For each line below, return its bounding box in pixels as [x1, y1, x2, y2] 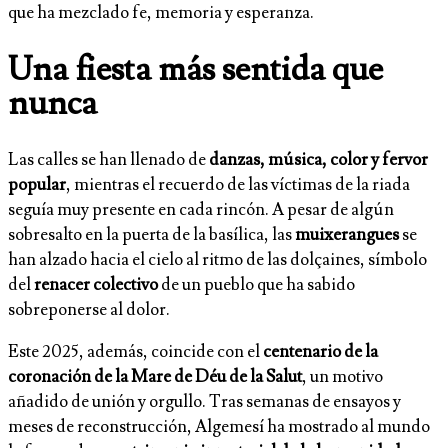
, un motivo [302, 366, 383, 389]
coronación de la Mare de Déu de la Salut [8, 366, 302, 389]
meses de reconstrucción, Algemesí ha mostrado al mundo [8, 416, 430, 439]
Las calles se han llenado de [8, 149, 209, 172]
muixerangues [295, 224, 399, 247]
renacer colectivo [34, 274, 158, 297]
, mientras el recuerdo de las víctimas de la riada [66, 174, 410, 197]
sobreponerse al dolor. [8, 299, 170, 322]
